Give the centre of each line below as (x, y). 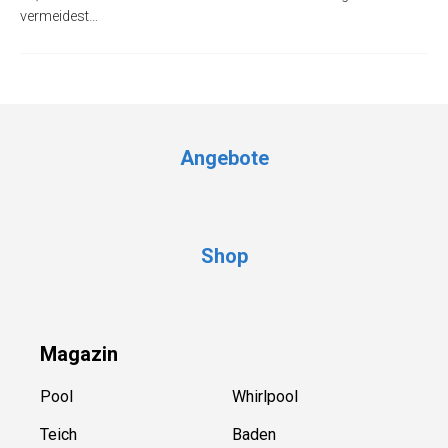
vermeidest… (59, 17)
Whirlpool (265, 397)
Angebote (224, 158)
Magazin (79, 354)
